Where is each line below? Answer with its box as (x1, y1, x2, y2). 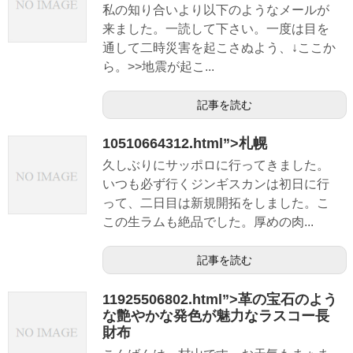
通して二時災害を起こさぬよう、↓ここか (102, 41, 336, 55)
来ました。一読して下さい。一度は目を (102, 22, 329, 36)
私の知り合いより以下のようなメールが (102, 3, 329, 17)
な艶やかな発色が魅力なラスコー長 (102, 307, 329, 324)
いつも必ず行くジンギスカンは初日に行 (102, 177, 329, 191)
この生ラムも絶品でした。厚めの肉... (102, 215, 314, 229)
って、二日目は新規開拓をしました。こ (102, 196, 329, 210)
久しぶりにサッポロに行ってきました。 (102, 158, 329, 173)
